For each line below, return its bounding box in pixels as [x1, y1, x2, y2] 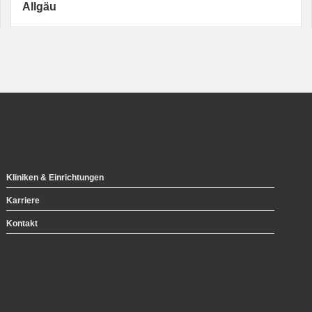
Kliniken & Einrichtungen [6, 172, 104, 182]
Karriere [6, 195, 40, 205]
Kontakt [6, 219, 38, 229]
